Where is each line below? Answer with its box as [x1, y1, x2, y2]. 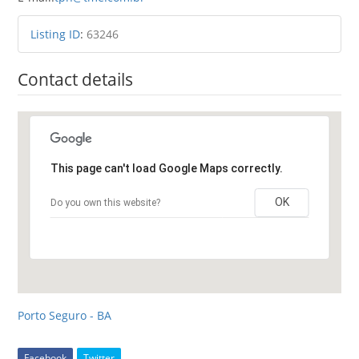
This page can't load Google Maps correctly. [50, 161, 283, 175]
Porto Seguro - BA [18, 307, 112, 323]
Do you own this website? [50, 196, 160, 208]
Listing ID [30, 26, 81, 42]
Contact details [18, 67, 134, 91]
